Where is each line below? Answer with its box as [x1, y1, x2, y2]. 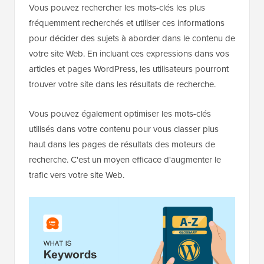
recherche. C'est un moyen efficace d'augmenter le [29, 153, 221, 167]
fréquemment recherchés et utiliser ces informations [29, 16, 225, 30]
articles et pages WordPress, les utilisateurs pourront [29, 62, 229, 76]
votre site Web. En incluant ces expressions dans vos [29, 47, 229, 61]
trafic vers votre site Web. [29, 169, 124, 182]
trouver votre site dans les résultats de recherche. [29, 78, 216, 91]
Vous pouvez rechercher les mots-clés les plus [29, 1, 205, 15]
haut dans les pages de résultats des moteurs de [29, 138, 215, 151]
